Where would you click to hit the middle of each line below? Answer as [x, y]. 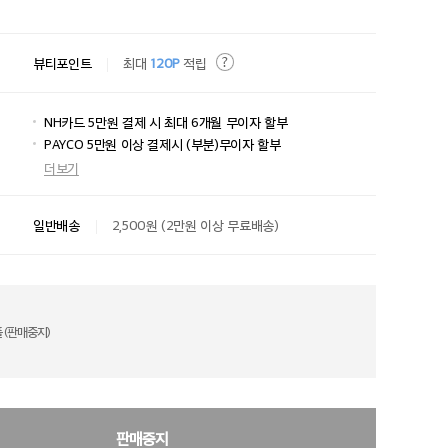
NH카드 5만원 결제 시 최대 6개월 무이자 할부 [166, 121]
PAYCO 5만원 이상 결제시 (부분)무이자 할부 [162, 143]
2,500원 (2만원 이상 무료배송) [195, 224]
